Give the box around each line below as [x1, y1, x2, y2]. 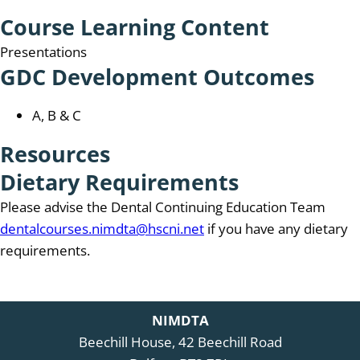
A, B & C [32, 106, 81, 125]
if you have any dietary [204, 219, 348, 238]
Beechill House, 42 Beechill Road [78, 333, 282, 351]
